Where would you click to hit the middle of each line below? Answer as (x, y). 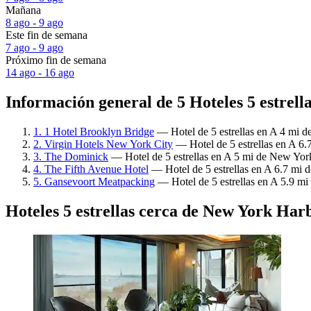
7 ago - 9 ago (34, 48)
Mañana (23, 10)
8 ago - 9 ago (34, 23)
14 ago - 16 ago (40, 73)
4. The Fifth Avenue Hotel (91, 169)
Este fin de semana (47, 35)
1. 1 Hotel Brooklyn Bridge (94, 131)
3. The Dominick (71, 156)
